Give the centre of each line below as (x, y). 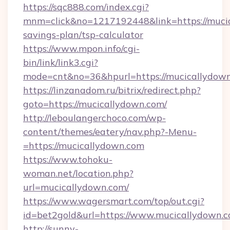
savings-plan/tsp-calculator (83, 35)
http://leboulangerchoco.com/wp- (94, 118)
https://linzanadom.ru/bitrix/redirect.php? (112, 90)
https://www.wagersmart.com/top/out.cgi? (114, 201)
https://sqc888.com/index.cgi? (86, 7)
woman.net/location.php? (78, 173)
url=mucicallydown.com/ (76, 187)
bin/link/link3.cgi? (61, 62)
